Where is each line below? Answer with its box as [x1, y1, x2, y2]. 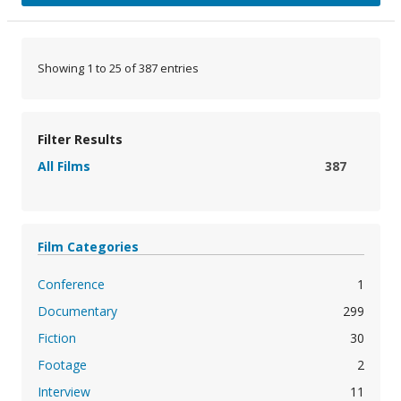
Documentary [37, 303, 117, 320]
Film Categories [37, 238, 139, 256]
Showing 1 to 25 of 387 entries [37, 60, 199, 77]
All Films [37, 158, 90, 175]
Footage [37, 356, 87, 374]
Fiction [37, 329, 76, 347]
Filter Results [37, 131, 123, 149]
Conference [37, 276, 105, 294]
